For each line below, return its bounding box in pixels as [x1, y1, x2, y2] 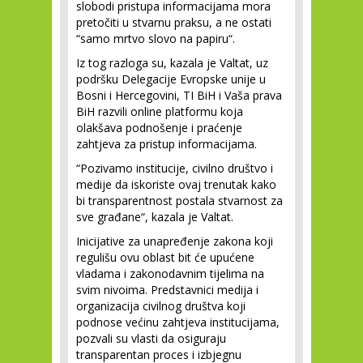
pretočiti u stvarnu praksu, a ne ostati [76, 15, 271, 30]
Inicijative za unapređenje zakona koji [76, 233, 273, 249]
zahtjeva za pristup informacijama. [76, 136, 257, 152]
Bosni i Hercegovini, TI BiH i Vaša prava [76, 88, 282, 103]
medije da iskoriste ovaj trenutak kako [76, 177, 276, 192]
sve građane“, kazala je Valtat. [76, 209, 233, 224]
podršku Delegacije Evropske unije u [76, 71, 266, 87]
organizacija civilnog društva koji [76, 298, 246, 314]
